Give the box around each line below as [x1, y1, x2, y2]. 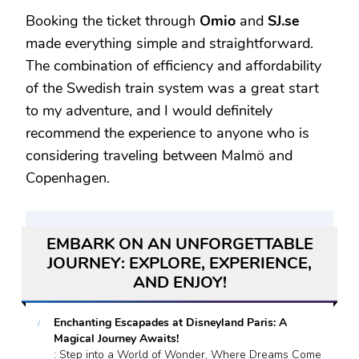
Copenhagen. [26, 168, 110, 188]
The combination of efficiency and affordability [26, 56, 321, 76]
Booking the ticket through [26, 11, 200, 31]
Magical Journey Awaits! [54, 331, 179, 347]
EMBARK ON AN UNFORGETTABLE [46, 233, 313, 256]
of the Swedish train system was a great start [26, 79, 319, 99]
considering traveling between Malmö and [26, 146, 292, 166]
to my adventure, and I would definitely [26, 101, 272, 121]
